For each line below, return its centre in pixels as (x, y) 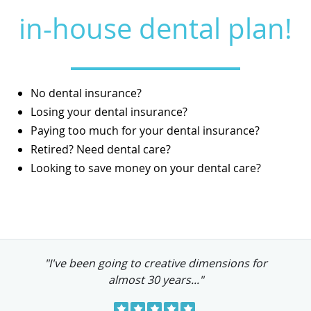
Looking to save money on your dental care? (146, 168)
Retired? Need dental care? (101, 150)
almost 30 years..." (155, 280)
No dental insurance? (86, 93)
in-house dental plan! (155, 29)
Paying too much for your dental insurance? (145, 131)
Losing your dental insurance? (109, 112)
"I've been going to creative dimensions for (155, 263)
